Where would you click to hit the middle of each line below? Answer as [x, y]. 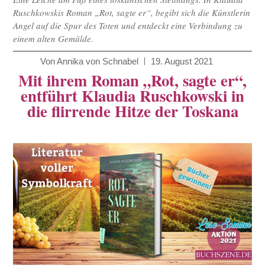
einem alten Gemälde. [54, 39]
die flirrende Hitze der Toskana [132, 111]
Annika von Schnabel [98, 62]
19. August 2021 [182, 62]
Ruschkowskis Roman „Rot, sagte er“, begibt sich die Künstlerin [132, 13]
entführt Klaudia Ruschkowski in [132, 96]
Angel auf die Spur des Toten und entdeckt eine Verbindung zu [128, 26]
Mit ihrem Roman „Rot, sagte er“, [132, 80]
